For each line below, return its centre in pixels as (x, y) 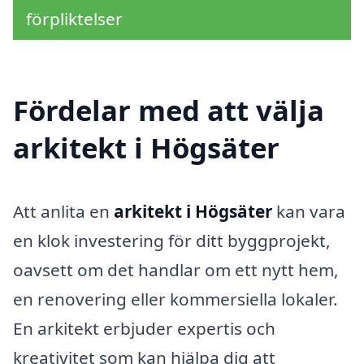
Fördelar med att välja (169, 110)
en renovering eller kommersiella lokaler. (175, 299)
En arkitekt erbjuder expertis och (144, 329)
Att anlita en (63, 212)
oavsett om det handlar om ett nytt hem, (176, 270)
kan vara (309, 212)
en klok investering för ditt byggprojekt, (172, 241)
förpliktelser (74, 18)
